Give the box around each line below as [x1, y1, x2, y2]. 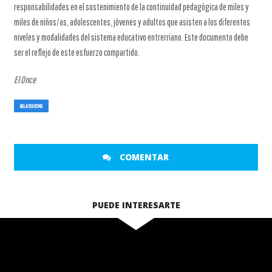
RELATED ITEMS [19, 103, 42, 109]
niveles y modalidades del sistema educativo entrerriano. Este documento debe [13, 32, 248, 42]
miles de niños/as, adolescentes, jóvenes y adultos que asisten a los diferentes [13, 16, 250, 27]
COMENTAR [117, 151, 169, 163]
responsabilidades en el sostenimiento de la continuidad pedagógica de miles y [13, 1, 249, 12]
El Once [13, 74, 37, 85]
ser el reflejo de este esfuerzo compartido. [13, 47, 140, 58]
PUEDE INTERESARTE [92, 199, 180, 211]
